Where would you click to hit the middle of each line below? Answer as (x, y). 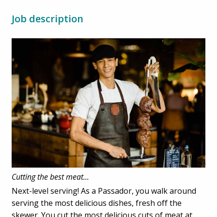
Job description (47, 18)
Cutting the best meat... (50, 177)
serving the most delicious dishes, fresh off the (97, 203)
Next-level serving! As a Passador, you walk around (104, 191)
